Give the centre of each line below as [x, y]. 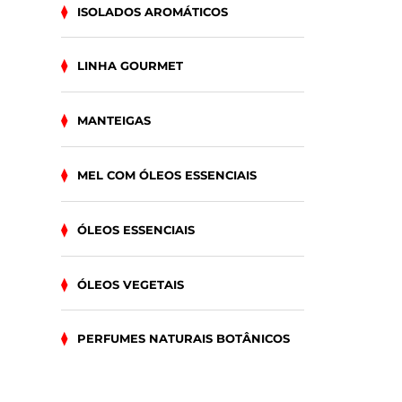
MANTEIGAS [114, 121]
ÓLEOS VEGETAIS [131, 284]
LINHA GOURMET [130, 66]
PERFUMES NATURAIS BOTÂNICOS [184, 339]
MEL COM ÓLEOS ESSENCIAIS [167, 175]
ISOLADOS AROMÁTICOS [153, 11]
